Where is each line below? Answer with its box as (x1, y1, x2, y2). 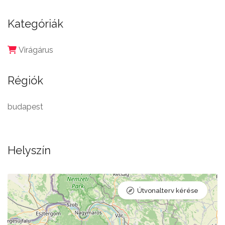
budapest (8, 102, 43, 112)
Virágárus (19, 45, 53, 55)
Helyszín (8, 144, 51, 157)
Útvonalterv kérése (137, 187, 198, 195)
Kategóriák (8, 17, 63, 31)
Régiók (8, 74, 43, 87)
